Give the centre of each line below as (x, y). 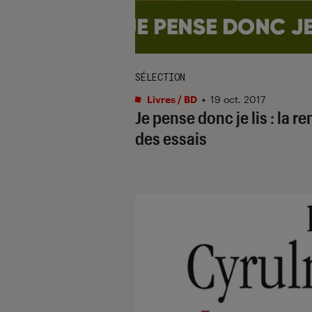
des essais (171, 138)
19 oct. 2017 (238, 99)
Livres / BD (171, 99)
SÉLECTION (160, 77)
